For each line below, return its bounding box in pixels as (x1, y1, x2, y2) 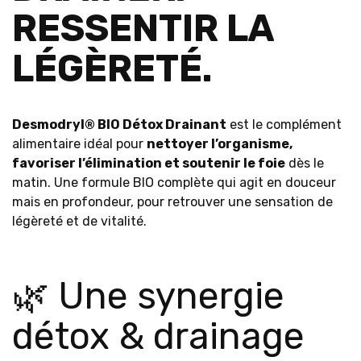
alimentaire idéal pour (12, 136, 147, 151)
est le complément (226, 117, 342, 132)
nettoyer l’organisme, (147, 136, 293, 151)
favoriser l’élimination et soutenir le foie (12, 156, 285, 171)
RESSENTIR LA (12, 6, 274, 51)
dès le (285, 156, 324, 171)
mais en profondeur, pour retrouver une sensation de (12, 194, 333, 210)
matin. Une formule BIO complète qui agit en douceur (12, 175, 336, 190)
